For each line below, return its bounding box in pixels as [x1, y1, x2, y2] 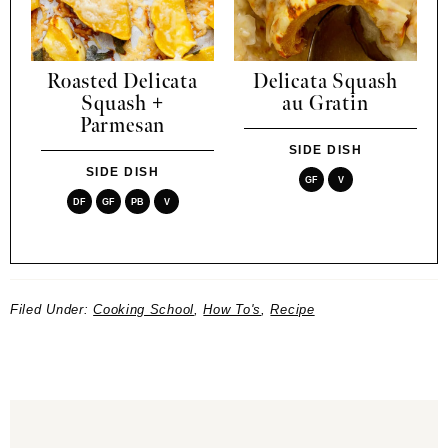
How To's [203, 302, 261, 318]
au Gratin [282, 92, 369, 117]
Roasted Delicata [47, 70, 198, 95]
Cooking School [93, 302, 194, 318]
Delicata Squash [252, 70, 398, 95]
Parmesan [79, 114, 166, 139]
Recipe [270, 302, 315, 318]
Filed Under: [10, 302, 94, 318]
